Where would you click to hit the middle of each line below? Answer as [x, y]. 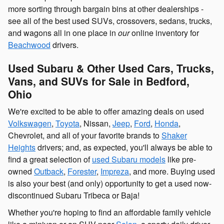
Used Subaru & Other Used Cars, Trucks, [111, 68]
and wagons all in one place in [63, 32]
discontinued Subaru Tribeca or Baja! [74, 195]
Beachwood [29, 44]
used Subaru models [129, 159]
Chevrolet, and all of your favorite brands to [85, 135]
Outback [49, 171]
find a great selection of [50, 159]
